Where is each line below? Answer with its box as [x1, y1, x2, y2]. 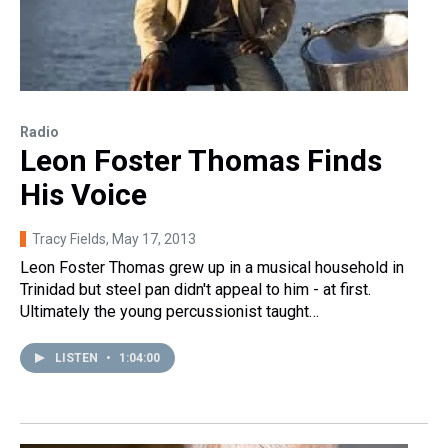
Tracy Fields [32, 230, 106, 247]
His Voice [20, 176, 147, 212]
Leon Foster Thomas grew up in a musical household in [20, 257, 404, 277]
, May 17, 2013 [106, 230, 196, 247]
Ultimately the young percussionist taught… [20, 301, 319, 321]
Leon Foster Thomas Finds [20, 142, 382, 178]
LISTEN [55, 350, 101, 365]
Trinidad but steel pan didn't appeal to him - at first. [20, 279, 371, 299]
